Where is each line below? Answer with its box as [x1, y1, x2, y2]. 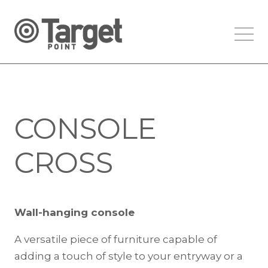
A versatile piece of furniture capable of [14, 233, 217, 246]
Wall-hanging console [14, 206, 135, 219]
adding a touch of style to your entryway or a [14, 250, 243, 263]
